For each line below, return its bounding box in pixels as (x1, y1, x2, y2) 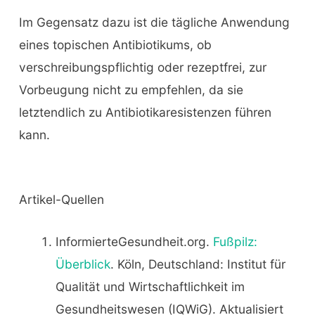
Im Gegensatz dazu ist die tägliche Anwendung (18, 15, 290, 30)
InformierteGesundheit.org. (55, 233, 213, 249)
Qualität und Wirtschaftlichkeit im (55, 278, 245, 294)
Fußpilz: (212, 233, 257, 249)
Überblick (55, 256, 110, 271)
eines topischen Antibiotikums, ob (18, 37, 212, 53)
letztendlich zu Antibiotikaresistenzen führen (18, 105, 271, 120)
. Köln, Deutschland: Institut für (110, 256, 285, 271)
